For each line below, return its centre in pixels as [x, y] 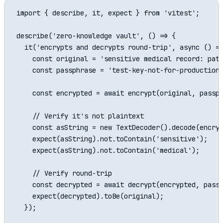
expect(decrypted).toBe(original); [90, 196]
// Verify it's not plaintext [80, 116]
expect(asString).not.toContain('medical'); [108, 151]
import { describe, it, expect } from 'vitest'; [108, 13]
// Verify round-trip [64, 173]
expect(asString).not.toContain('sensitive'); [112, 139]
